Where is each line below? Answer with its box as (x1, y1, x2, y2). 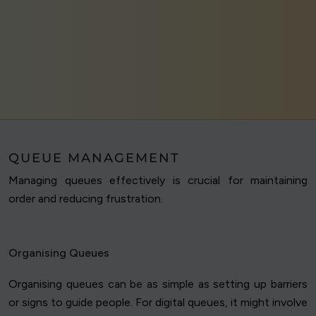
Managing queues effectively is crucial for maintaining (8, 174, 308, 188)
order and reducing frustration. (8, 192, 163, 206)
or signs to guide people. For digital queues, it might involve (8, 296, 308, 310)
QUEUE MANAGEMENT (8, 150, 180, 166)
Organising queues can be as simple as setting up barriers (8, 277, 308, 291)
